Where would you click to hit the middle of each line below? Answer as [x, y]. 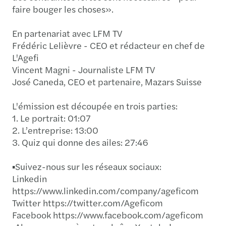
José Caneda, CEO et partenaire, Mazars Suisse [107, 81]
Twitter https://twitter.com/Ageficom [89, 202]
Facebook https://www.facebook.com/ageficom [109, 214]
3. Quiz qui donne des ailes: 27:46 [80, 142]
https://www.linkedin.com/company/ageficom [106, 190]
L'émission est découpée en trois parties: [96, 105]
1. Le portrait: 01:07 [51, 118]
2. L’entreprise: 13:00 [55, 130]
